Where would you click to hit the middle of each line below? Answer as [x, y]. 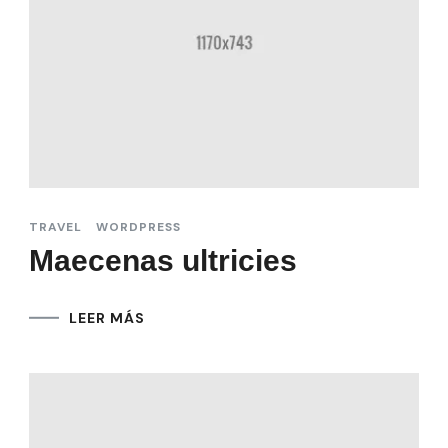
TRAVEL [55, 226]
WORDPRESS [138, 226]
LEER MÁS [107, 317]
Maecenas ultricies [163, 260]
